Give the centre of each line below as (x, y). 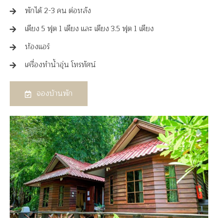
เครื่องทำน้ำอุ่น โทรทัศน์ (60, 65)
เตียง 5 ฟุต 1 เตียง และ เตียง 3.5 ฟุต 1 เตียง (89, 29)
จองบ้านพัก (54, 94)
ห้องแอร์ (37, 47)
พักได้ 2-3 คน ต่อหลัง (58, 11)
